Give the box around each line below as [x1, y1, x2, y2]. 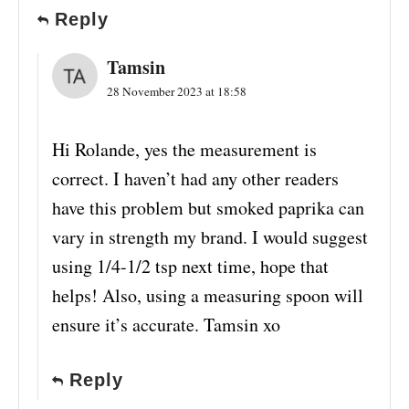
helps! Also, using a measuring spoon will [52, 283, 363, 309]
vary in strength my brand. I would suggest [52, 225, 368, 250]
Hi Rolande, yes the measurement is [52, 137, 317, 163]
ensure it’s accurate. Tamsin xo [52, 312, 280, 338]
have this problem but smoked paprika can [52, 195, 364, 221]
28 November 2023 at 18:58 [107, 83, 246, 100]
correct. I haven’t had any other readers [52, 166, 339, 192]
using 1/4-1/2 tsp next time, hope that [52, 254, 329, 279]
